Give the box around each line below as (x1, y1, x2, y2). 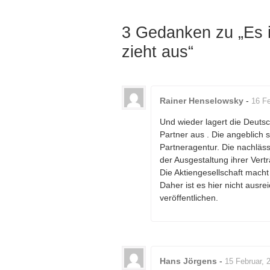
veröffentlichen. (160, 193, 218, 202)
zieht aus (122, 43, 188, 61)
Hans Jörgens (160, 256, 217, 266)
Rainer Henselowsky (160, 96, 243, 105)
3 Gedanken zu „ (122, 24, 243, 42)
